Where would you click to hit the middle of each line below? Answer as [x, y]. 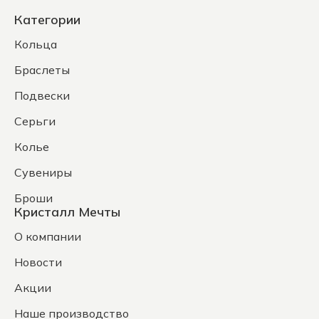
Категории [47, 20]
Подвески [42, 96]
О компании [48, 237]
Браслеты [42, 70]
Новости [38, 262]
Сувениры [43, 173]
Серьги [35, 121]
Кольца [36, 45]
